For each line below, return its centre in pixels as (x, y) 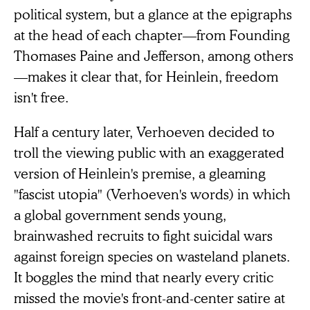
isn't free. (41, 97)
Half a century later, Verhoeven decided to (144, 131)
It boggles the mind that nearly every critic (144, 276)
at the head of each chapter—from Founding (152, 34)
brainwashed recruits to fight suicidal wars (143, 235)
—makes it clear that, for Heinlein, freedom (146, 76)
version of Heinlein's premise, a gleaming (140, 173)
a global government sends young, (120, 214)
